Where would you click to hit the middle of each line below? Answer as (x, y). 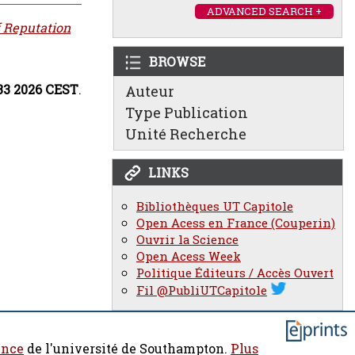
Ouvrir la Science (187, 240)
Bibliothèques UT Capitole (215, 206)
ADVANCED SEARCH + (264, 11)
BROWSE (177, 61)
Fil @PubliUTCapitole (202, 290)
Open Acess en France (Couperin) (236, 223)
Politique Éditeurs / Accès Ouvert (235, 273)
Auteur (150, 91)
